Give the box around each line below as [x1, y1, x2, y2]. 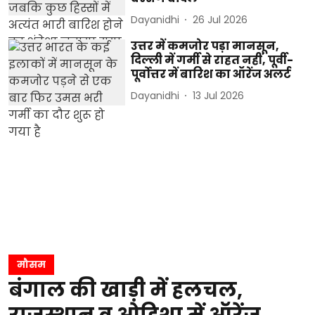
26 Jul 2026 [193, 12, 248, 27]
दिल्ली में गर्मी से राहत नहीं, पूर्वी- [131, 52, 294, 69]
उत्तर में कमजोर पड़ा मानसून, [131, 38, 280, 55]
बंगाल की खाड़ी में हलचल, [8, 276, 243, 304]
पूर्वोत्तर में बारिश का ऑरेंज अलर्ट [131, 66, 292, 83]
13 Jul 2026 [193, 88, 245, 103]
